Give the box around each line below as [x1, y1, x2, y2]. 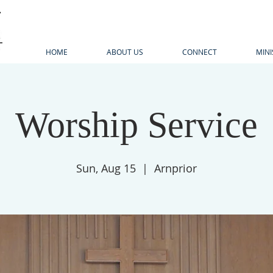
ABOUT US [107, 47, 143, 57]
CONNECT [182, 47, 217, 57]
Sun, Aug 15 [76, 161, 136, 175]
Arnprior [154, 161, 197, 175]
